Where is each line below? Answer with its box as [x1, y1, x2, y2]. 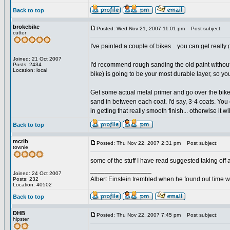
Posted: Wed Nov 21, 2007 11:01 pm [97, 26, 185, 31]
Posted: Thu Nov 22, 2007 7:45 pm [97, 212, 181, 218]
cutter [13, 30, 26, 35]
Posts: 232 [13, 176, 39, 182]
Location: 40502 [13, 182, 52, 187]
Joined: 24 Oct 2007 [13, 170, 62, 176]
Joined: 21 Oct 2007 [13, 56, 62, 62]
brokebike [13, 24, 40, 30]
